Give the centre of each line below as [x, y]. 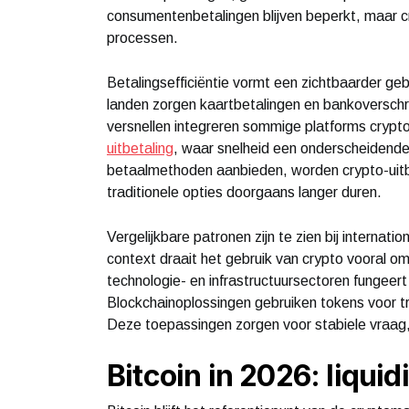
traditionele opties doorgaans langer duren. [244, 192]
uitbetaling [140, 148]
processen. [142, 37]
